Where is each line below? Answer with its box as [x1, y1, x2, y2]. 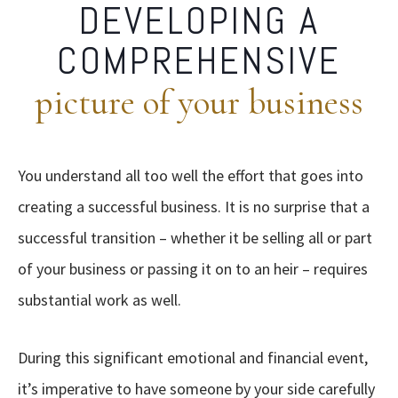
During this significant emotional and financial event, [18, 347, 368, 368]
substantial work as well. [18, 290, 181, 310]
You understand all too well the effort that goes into [18, 165, 363, 186]
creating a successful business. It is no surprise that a [18, 196, 370, 217]
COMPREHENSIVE [57, 36, 341, 85]
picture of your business [35, 81, 363, 123]
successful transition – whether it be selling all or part [18, 227, 372, 248]
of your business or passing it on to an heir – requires [18, 259, 368, 279]
